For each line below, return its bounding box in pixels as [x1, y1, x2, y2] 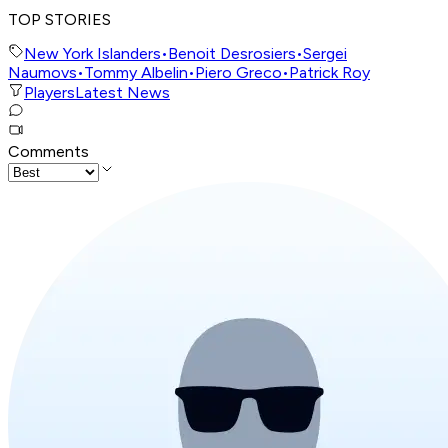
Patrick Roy [289, 63, 370, 83]
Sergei [303, 44, 347, 64]
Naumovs [8, 63, 77, 83]
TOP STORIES [8, 10, 111, 30]
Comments [8, 142, 89, 162]
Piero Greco [195, 63, 282, 83]
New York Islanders [24, 44, 161, 64]
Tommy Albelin [84, 63, 188, 83]
